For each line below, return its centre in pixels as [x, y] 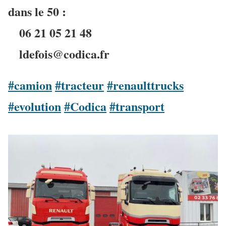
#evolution [35, 106]
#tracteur [79, 85]
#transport [137, 106]
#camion [30, 85]
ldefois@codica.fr [64, 53]
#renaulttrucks [145, 85]
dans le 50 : [37, 11]
